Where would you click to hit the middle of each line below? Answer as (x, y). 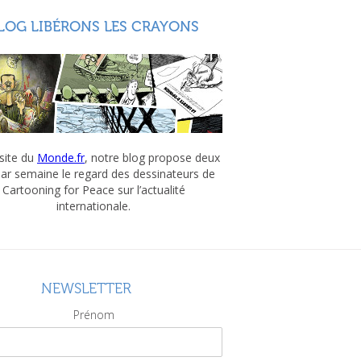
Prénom (93, 315)
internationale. (93, 206)
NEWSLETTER (86, 288)
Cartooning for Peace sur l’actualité (93, 190)
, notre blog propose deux (152, 158)
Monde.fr (61, 158)
